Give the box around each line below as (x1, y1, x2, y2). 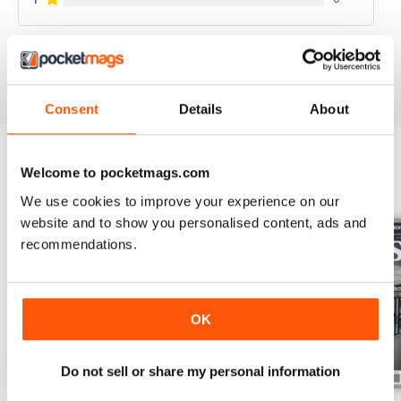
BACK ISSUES (18, 177, 118, 196)
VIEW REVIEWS (148, 53, 244, 69)
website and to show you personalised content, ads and (21, 214, 367, 230)
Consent (45, 101, 98, 117)
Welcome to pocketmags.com (21, 165, 210, 181)
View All (336, 180, 383, 195)
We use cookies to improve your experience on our (21, 192, 339, 209)
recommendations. (21, 235, 137, 252)
